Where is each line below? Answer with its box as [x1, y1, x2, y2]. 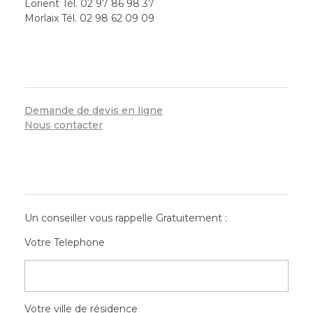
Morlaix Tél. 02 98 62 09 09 [24, 12, 154, 25]
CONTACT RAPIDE [108, 173, 205, 184]
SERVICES [130, 66, 183, 78]
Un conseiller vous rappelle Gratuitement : [24, 211, 227, 224]
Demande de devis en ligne [24, 104, 163, 117]
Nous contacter [24, 119, 103, 132]
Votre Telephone [24, 235, 105, 249]
